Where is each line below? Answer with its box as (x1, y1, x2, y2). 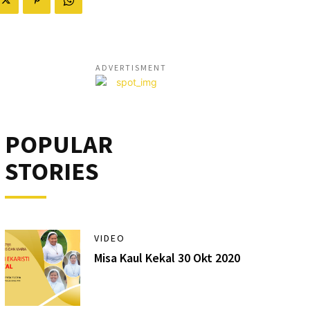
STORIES (4, 156, 99, 187)
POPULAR (4, 129, 113, 160)
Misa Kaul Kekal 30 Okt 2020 (94, 250, 241, 266)
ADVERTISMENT (95, 62, 167, 73)
